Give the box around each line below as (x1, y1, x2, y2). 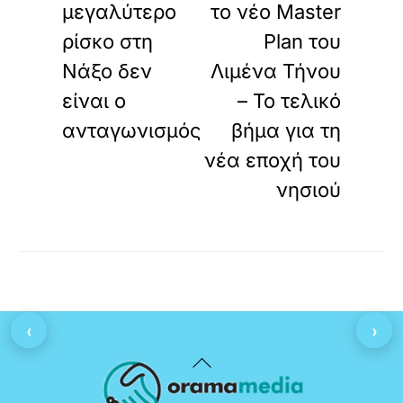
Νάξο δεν (62, 59, 153, 83)
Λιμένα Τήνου (210, 59, 341, 83)
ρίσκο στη (62, 30, 154, 53)
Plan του (263, 30, 341, 53)
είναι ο (62, 89, 127, 112)
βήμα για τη (230, 119, 341, 142)
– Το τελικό (237, 89, 341, 112)
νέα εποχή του (203, 148, 341, 172)
